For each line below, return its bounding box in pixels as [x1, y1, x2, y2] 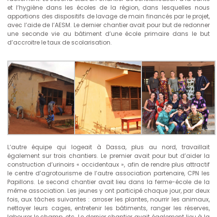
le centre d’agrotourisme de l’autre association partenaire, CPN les [7, 169, 210, 177]
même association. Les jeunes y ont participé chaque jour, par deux [7, 186, 210, 195]
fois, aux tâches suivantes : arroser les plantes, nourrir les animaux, [7, 195, 210, 203]
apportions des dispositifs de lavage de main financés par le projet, [7, 12, 210, 21]
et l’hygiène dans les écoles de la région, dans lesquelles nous [7, 3, 210, 12]
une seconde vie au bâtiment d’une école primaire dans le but [7, 30, 210, 38]
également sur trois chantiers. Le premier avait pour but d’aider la [7, 151, 210, 160]
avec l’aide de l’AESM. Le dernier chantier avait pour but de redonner [7, 21, 210, 30]
